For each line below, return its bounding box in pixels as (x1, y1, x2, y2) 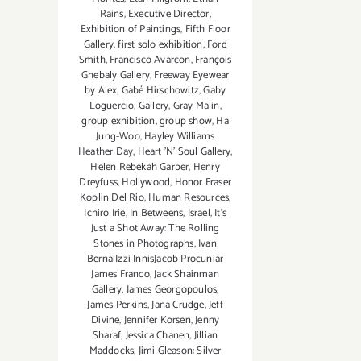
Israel (187, 205, 210, 222)
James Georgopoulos (126, 281, 218, 299)
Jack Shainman (154, 266, 219, 284)
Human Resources (148, 189, 230, 207)
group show (160, 113, 213, 131)
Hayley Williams (144, 128, 215, 146)
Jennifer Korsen (123, 312, 191, 330)
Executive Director (127, 6, 210, 23)
